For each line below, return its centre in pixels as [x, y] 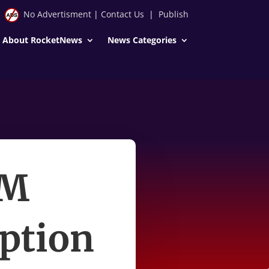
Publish [173, 14]
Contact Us [122, 14]
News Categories [142, 40]
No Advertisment [57, 14]
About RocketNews [42, 40]
